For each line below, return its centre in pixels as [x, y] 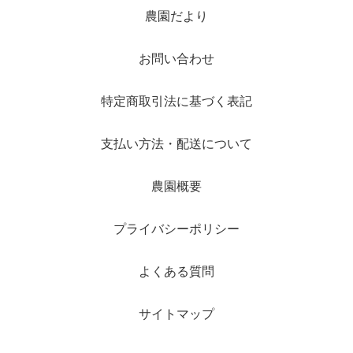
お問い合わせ [176, 58]
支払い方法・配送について [176, 143]
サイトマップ [176, 314]
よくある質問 [176, 271]
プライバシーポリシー [176, 229]
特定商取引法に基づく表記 [176, 101]
